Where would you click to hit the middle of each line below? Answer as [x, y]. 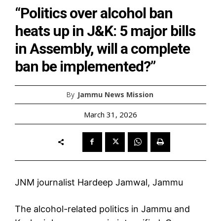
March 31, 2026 [110, 114]
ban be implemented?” [85, 66]
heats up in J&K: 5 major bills [105, 31]
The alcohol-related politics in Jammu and [102, 209]
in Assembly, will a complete [102, 48]
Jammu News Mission [115, 94]
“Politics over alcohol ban [94, 13]
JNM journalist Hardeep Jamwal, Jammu [99, 182]
